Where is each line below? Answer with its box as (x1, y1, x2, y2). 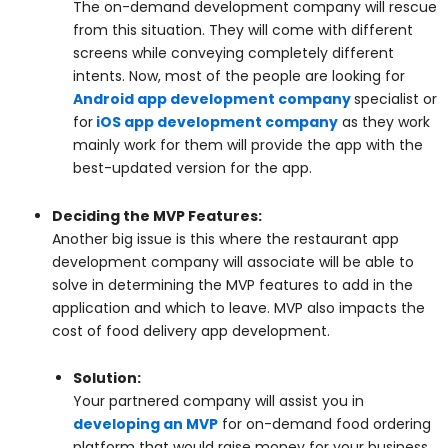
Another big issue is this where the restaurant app (52, 228, 399, 249)
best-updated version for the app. (73, 158, 312, 179)
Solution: (73, 368, 141, 389)
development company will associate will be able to (52, 251, 414, 272)
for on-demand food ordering (218, 414, 431, 435)
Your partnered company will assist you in (73, 391, 364, 412)
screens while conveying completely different (73, 43, 394, 64)
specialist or (354, 89, 437, 110)
